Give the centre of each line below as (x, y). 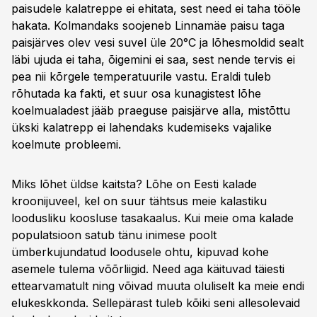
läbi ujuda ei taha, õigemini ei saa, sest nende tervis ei (153, 59)
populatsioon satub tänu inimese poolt (114, 235)
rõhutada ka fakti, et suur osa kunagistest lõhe (136, 93)
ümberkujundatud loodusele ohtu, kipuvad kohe (140, 252)
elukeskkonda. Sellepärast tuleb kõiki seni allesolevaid (156, 303)
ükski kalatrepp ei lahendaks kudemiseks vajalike (142, 127)
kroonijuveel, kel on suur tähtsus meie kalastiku (139, 201)
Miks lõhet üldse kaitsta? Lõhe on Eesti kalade (134, 184)
